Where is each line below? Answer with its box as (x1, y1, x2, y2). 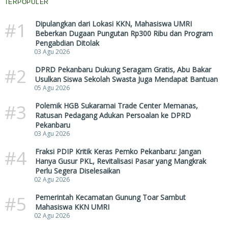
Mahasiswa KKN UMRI (35, 202, 109, 212)
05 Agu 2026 (34, 83, 70, 93)
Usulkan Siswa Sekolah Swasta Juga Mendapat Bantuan (35, 74, 218, 84)
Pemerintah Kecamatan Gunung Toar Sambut (35, 192, 186, 203)
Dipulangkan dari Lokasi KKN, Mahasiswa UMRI (35, 19, 192, 29)
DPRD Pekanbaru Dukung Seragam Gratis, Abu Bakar (35, 65, 211, 75)
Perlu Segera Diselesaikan (35, 166, 120, 176)
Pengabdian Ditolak (35, 38, 99, 48)
